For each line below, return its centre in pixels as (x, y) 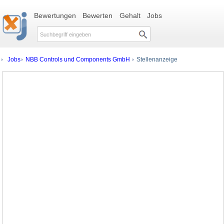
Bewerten (98, 15)
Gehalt (130, 15)
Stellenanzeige (156, 59)
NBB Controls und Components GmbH (78, 59)
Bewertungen (55, 15)
